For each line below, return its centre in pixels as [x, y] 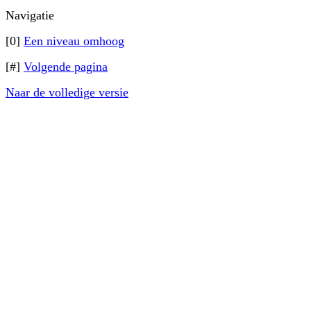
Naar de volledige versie [67, 92]
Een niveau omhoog [74, 41]
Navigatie [30, 15]
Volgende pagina [66, 67]
